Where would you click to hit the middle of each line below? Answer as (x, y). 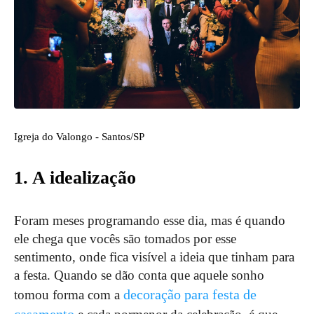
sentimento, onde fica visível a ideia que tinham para (154, 257)
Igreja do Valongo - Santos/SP (79, 137)
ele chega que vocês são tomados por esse (125, 239)
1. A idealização (75, 178)
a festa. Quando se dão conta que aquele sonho (139, 275)
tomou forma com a (69, 295)
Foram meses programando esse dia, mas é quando (150, 220)
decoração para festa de (190, 294)
